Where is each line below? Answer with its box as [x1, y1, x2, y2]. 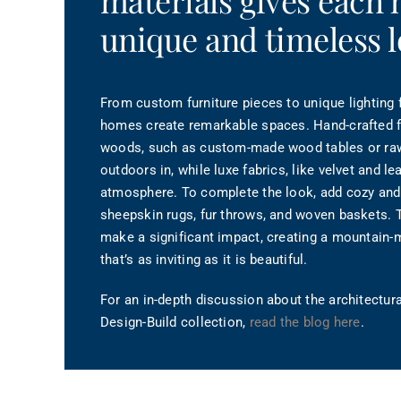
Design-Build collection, [99, 314, 250, 331]
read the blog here [249, 314, 361, 331]
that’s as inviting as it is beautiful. [99, 252, 308, 269]
